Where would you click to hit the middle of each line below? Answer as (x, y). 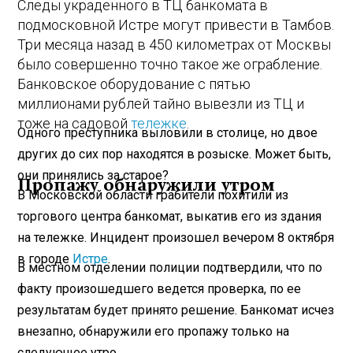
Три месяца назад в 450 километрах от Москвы (175, 45)
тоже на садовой (74, 124)
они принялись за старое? (93, 175)
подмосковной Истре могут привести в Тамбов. (176, 25)
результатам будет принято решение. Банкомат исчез (176, 310)
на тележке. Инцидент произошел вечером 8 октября (176, 237)
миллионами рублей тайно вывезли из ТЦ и (161, 104)
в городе (45, 258)
